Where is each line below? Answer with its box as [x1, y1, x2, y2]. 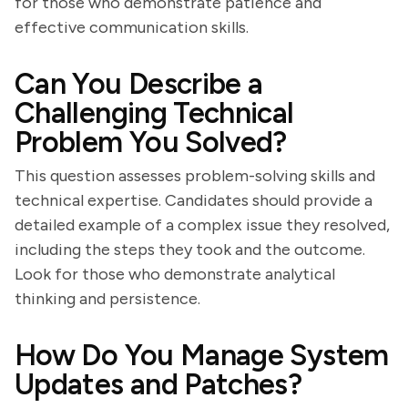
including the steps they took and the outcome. [15, 240, 365, 260]
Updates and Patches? [15, 367, 302, 402]
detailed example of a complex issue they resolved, [15, 215, 390, 235]
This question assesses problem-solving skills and [15, 166, 375, 186]
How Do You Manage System [15, 338, 389, 372]
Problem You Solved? [15, 125, 287, 159]
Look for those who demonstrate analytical [15, 264, 335, 284]
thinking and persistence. [15, 289, 200, 309]
